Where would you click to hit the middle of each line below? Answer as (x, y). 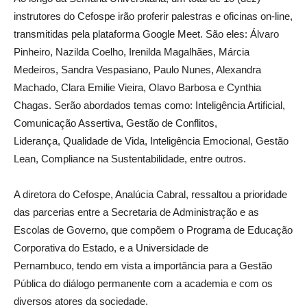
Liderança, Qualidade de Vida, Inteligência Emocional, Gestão (151, 141)
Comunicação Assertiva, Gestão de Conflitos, (115, 123)
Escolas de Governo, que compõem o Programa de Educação (153, 230)
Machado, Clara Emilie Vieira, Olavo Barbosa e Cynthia (137, 87)
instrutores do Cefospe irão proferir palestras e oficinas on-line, (153, 16)
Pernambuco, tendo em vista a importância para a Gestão (143, 266)
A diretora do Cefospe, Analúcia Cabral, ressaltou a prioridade (150, 194)
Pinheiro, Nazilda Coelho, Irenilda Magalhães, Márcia (132, 52)
